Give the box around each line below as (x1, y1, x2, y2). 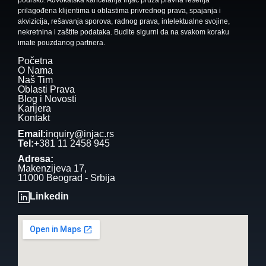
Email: (18, 128, 46, 139)
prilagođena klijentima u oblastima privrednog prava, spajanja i (18, 6, 221, 15)
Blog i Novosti (18, 93, 77, 104)
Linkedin (30, 191, 69, 201)
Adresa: (18, 153, 53, 164)
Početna (18, 55, 53, 66)
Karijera (18, 103, 51, 113)
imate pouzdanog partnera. (18, 38, 105, 47)
